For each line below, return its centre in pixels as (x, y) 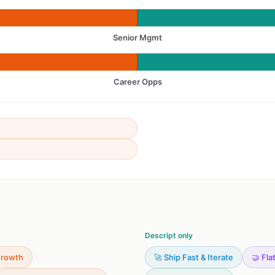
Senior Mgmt (137, 37)
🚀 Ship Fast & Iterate (194, 257)
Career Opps (137, 82)
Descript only (169, 235)
